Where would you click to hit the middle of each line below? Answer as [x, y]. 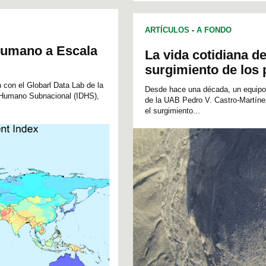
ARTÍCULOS [167, 30]
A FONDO [214, 30]
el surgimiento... [172, 111]
